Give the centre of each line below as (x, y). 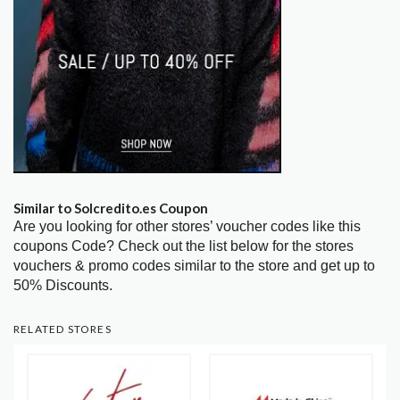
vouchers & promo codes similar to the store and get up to (194, 266)
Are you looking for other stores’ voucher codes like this (187, 227)
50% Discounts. (63, 286)
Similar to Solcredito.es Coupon (111, 208)
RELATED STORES (62, 329)
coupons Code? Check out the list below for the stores (183, 246)
